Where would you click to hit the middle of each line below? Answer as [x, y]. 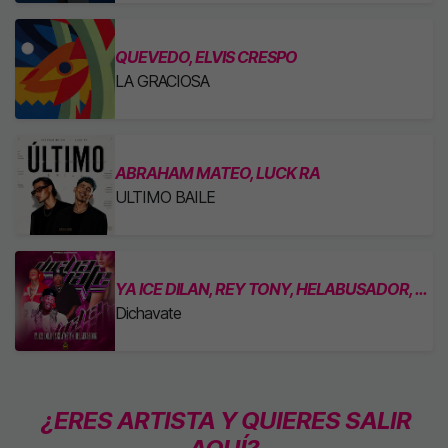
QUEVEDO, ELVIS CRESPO [206, 57]
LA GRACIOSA [162, 81]
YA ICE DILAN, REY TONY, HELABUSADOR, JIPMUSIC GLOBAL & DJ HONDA [421, 289]
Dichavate [148, 313]
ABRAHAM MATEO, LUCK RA [217, 173]
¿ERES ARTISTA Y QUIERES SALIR [226, 420]
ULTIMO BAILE [165, 197]
